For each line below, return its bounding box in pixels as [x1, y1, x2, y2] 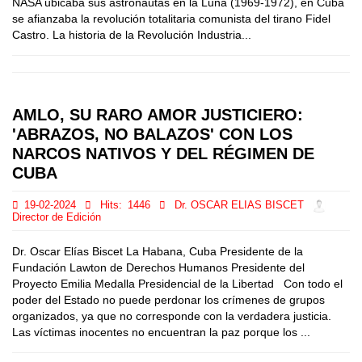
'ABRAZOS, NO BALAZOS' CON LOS [12, 125, 293, 143]
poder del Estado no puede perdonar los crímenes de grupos [12, 293, 325, 306]
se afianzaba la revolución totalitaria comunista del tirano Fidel [12, 12, 330, 25]
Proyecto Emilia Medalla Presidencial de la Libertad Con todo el [12, 277, 343, 290]
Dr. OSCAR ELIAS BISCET [175, 200, 304, 212]
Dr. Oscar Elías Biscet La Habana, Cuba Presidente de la [12, 245, 303, 258]
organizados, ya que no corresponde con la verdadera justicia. [12, 309, 331, 322]
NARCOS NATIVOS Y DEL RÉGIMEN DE [12, 145, 314, 162]
